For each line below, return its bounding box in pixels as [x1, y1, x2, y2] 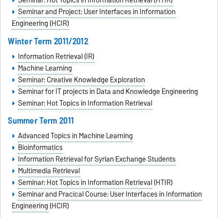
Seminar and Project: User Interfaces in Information [18, 6, 176, 18]
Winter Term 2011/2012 [8, 34, 88, 48]
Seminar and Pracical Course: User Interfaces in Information [18, 188, 202, 200]
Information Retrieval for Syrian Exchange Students [18, 153, 176, 165]
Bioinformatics [18, 142, 63, 154]
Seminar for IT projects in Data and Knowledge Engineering [18, 85, 198, 97]
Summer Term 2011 [8, 113, 74, 128]
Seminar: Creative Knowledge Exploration [18, 73, 145, 86]
